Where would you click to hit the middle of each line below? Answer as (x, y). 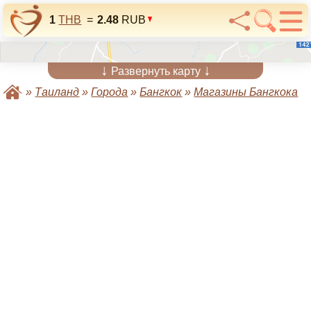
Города (110, 92)
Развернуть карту (155, 71)
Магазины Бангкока (246, 92)
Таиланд (57, 92)
